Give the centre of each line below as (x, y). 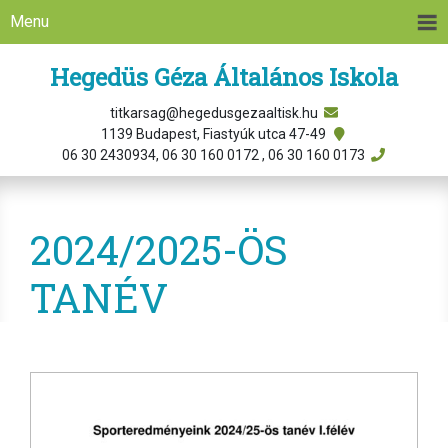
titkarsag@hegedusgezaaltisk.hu (215, 113)
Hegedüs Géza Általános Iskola (224, 77)
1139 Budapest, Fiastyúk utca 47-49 (215, 134)
